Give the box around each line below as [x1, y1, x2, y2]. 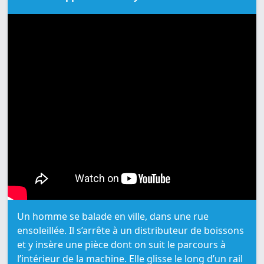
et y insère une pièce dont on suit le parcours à [17, 238, 226, 252]
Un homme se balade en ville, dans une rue [17, 210, 209, 223]
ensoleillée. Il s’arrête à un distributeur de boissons [17, 224, 244, 237]
